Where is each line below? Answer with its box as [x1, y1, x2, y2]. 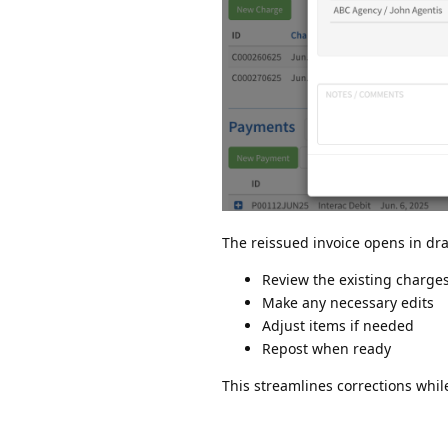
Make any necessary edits [262, 293, 434, 313]
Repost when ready [262, 339, 391, 359]
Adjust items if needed [262, 316, 414, 336]
